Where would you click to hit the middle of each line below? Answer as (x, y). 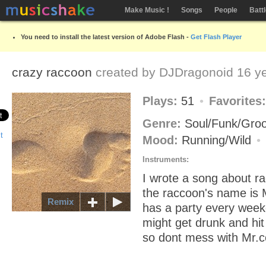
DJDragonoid (196, 72)
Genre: (164, 123)
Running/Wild (218, 140)
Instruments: (166, 159)
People (226, 10)
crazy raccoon (54, 72)
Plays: (162, 101)
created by (127, 72)
